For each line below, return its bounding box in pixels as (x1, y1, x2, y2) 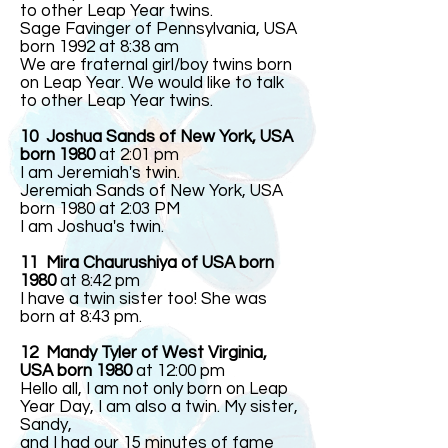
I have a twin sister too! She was (20, 290, 267, 308)
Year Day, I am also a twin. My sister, (20, 398, 298, 416)
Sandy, (20, 416, 72, 434)
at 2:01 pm (99, 146, 179, 164)
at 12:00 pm (136, 362, 225, 380)
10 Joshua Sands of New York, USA (20, 128, 293, 146)
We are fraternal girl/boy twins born (20, 56, 292, 74)
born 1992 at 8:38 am (20, 38, 179, 56)
